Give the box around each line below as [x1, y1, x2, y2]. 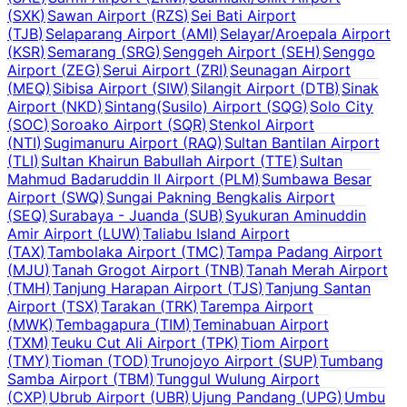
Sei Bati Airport [191, 5, 296, 25]
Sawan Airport [47, 5, 146, 25]
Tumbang [320, 351, 383, 370]
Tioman [52, 351, 103, 370]
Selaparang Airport [45, 24, 176, 43]
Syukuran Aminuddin [225, 205, 366, 224]
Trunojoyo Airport [151, 351, 273, 370]
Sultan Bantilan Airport [224, 133, 380, 152]
